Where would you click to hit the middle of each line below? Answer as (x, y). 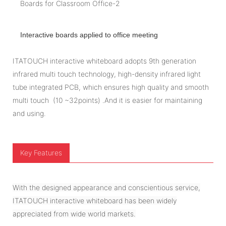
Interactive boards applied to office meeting (89, 35)
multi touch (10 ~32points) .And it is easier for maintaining (107, 100)
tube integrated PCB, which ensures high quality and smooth (111, 87)
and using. (29, 114)
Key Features (41, 153)
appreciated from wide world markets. (74, 214)
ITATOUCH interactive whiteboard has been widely (95, 201)
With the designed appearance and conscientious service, (106, 188)
